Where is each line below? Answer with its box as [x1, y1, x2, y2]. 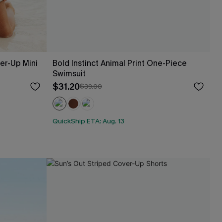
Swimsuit [53, 68, 86, 79]
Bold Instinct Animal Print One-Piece [53, 58, 187, 68]
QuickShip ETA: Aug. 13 [53, 116, 124, 126]
